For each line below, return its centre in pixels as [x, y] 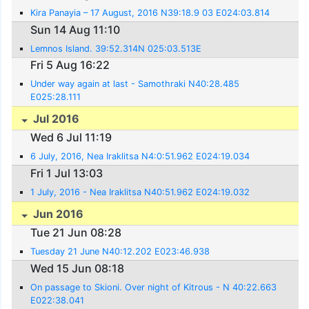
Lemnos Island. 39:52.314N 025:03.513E [116, 48]
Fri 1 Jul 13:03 [67, 173]
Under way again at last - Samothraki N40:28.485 [135, 84]
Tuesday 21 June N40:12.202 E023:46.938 [120, 252]
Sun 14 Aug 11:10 [76, 29]
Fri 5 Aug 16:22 [70, 65]
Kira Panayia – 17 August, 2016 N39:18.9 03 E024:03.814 [150, 12]
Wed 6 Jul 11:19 [71, 138]
